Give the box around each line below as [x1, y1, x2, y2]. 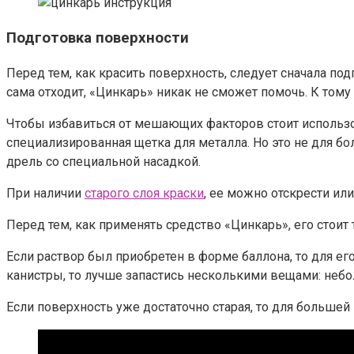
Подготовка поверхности [6, 29, 189, 47]
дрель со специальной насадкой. [6, 153, 201, 169]
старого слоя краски [85, 185, 204, 201]
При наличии [6, 185, 85, 201]
